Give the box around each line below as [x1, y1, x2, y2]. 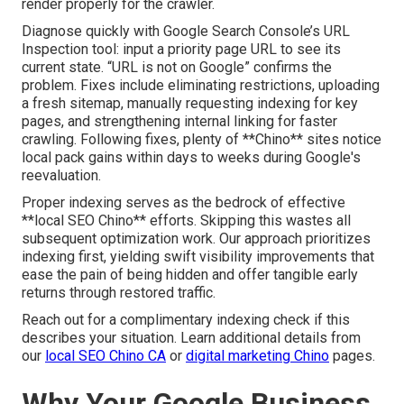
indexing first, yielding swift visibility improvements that [22, 248, 374, 266]
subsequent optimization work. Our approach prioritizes [22, 230, 371, 248]
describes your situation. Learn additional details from [22, 329, 361, 347]
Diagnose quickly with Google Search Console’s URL [22, 23, 350, 41]
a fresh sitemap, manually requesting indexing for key [22, 95, 358, 113]
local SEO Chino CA [45, 347, 166, 365]
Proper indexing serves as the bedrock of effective [22, 194, 345, 212]
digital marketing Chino [186, 347, 329, 365]
